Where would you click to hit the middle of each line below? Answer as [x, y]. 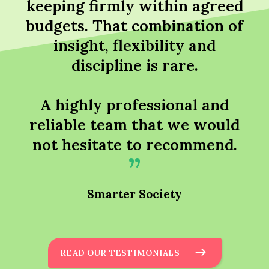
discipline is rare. [134, 65]
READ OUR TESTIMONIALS [120, 253]
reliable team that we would [134, 125]
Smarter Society [134, 194]
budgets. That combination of [134, 26]
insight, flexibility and [134, 46]
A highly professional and [134, 105]
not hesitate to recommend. [134, 145]
